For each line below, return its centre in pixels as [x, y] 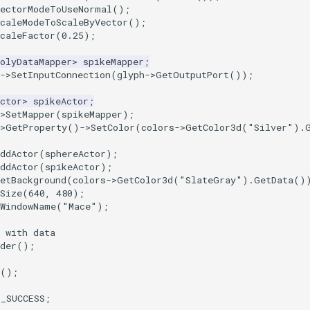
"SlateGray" [211, 180]
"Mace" [80, 206]
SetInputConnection [61, 74]
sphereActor [75, 153]
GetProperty [36, 127]
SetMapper [30, 114]
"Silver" [271, 127]
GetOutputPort [192, 74]
